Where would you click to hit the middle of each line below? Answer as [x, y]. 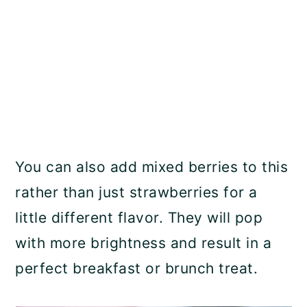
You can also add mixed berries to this [152, 167]
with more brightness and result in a [144, 243]
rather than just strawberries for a [136, 192]
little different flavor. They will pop [139, 217]
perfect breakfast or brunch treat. [137, 268]
